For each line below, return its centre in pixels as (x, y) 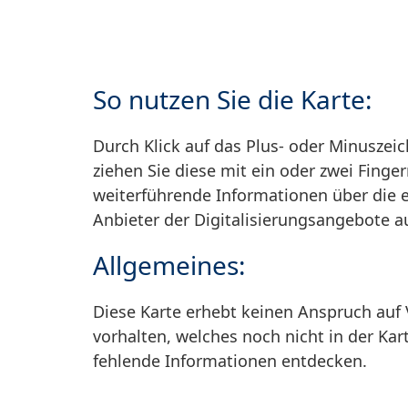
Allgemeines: (169, 265)
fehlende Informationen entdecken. (230, 361)
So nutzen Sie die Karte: (233, 99)
